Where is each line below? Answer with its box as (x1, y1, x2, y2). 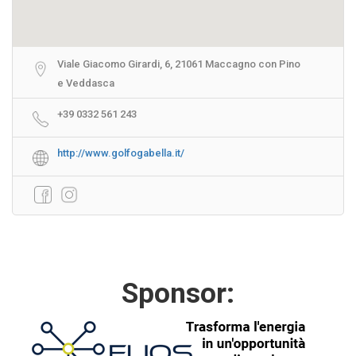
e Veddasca (57, 77, 114, 90)
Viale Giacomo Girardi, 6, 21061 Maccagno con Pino (57, 58, 300, 71)
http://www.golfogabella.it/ (57, 147, 184, 160)
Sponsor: (122, 277, 234, 311)
